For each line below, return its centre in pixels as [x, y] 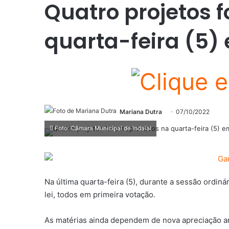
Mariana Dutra [141, 111]
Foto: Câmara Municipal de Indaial [102, 128]
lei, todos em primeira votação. [100, 195]
